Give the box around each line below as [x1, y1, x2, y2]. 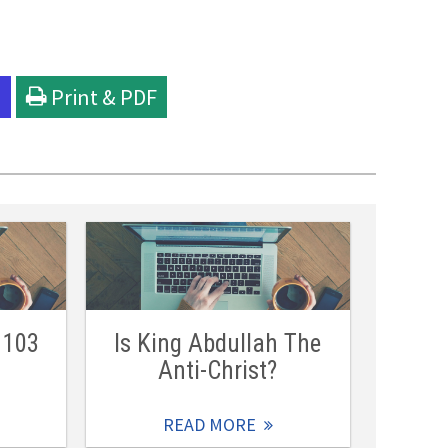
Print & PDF [51, 82, 157, 111]
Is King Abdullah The [114, 329, 322, 359]
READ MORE [162, 413, 256, 437]
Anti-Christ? [158, 356, 278, 386]
